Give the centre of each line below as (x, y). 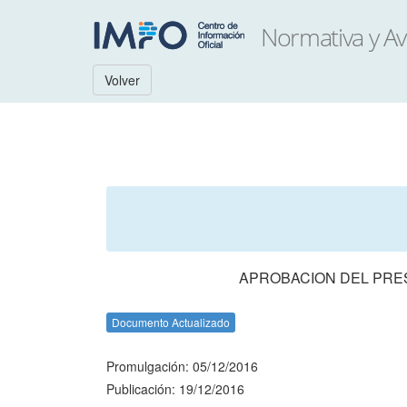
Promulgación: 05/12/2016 (182, 366)
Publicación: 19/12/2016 (175, 389)
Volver (122, 80)
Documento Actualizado (171, 322)
